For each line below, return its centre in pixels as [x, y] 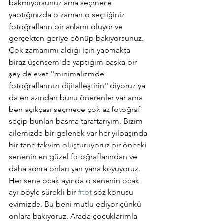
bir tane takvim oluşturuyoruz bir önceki [79, 145]
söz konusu [113, 192]
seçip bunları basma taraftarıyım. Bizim [77, 121]
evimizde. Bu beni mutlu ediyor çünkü [76, 204]
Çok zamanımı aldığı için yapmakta [71, 50]
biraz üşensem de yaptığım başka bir [74, 62]
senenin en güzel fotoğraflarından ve [74, 156]
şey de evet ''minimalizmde [57, 74]
